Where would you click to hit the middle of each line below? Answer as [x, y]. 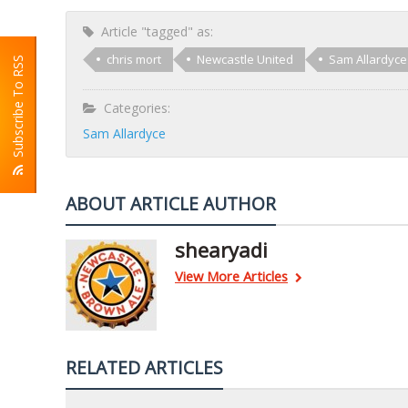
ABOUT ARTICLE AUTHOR [171, 204]
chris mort [134, 59]
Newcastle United [245, 59]
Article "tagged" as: [153, 31]
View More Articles [231, 276]
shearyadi [221, 250]
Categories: [133, 108]
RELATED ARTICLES [144, 367]
